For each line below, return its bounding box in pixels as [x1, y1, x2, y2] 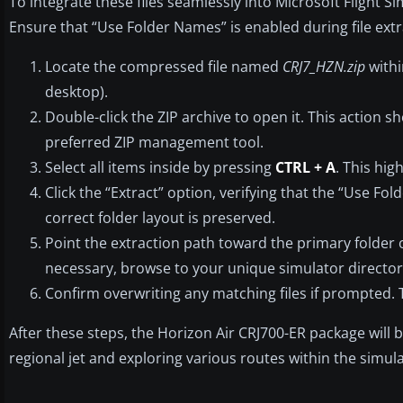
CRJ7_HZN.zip [282, 56, 365, 76]
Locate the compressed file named [45, 56, 282, 76]
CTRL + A [275, 157, 336, 177]
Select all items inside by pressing [45, 157, 275, 177]
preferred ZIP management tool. [45, 131, 264, 152]
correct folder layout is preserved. [45, 207, 275, 228]
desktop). [45, 81, 108, 102]
